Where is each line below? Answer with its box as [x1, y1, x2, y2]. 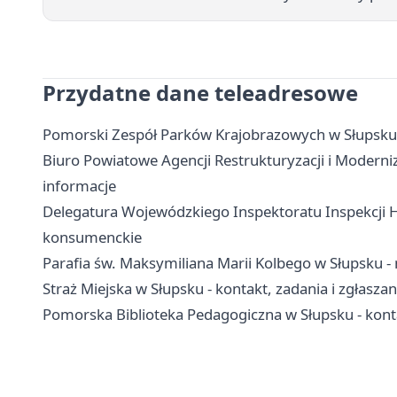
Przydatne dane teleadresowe [43, 77, 358, 107]
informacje [43, 175, 116, 196]
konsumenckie [43, 226, 142, 247]
